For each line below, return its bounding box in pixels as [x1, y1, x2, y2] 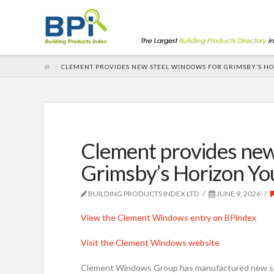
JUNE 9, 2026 [215, 189, 261, 198]
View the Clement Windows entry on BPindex [81, 212, 256, 223]
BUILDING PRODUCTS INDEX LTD [87, 189, 199, 198]
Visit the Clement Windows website [81, 237, 220, 248]
